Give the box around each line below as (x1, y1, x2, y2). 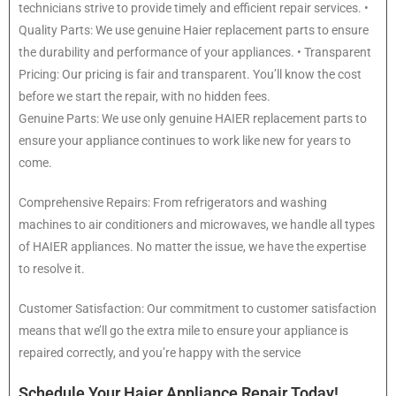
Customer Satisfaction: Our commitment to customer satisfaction (19, 301, 377, 316)
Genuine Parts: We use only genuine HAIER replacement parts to (19, 111, 367, 126)
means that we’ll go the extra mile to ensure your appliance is (19, 324, 348, 339)
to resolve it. (19, 262, 85, 277)
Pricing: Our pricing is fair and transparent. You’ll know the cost (19, 67, 362, 82)
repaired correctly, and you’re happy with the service (19, 346, 301, 361)
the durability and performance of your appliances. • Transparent (19, 45, 371, 60)
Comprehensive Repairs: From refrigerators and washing (19, 195, 327, 210)
